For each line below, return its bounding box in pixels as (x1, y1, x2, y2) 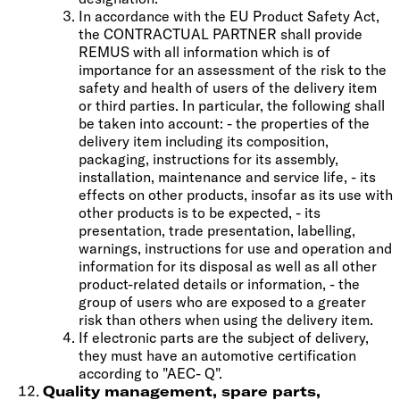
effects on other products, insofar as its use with (79, 185, 393, 204)
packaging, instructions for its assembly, (79, 149, 338, 168)
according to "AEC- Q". (79, 363, 222, 382)
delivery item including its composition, (79, 131, 329, 150)
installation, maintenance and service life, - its (79, 167, 376, 186)
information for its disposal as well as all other (79, 256, 377, 275)
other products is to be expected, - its (79, 203, 321, 221)
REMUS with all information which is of (79, 42, 330, 61)
